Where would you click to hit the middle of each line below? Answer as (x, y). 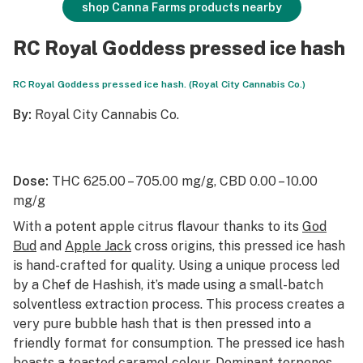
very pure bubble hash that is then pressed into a (162, 324)
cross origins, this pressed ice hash (238, 246)
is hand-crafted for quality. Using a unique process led (176, 265)
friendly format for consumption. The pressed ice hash (179, 343)
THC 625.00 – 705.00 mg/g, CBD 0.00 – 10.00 (183, 181)
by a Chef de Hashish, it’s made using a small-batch (168, 285)
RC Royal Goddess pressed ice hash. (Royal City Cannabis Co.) (159, 84)
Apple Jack (98, 246)
